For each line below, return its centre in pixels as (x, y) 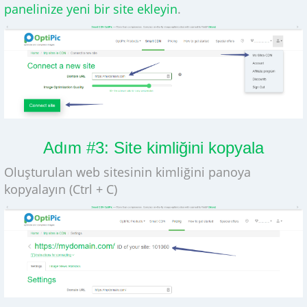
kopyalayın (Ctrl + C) (60, 189)
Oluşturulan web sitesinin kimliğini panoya (127, 172)
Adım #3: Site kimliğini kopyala (153, 147)
